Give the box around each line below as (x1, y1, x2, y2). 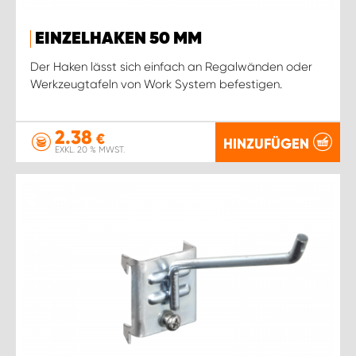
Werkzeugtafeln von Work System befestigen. (30, 76, 282, 91)
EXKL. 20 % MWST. (55, 145, 125, 155)
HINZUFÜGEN (223, 134, 309, 153)
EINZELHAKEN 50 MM (35, 29, 202, 48)
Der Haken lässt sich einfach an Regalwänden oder (30, 59, 312, 74)
